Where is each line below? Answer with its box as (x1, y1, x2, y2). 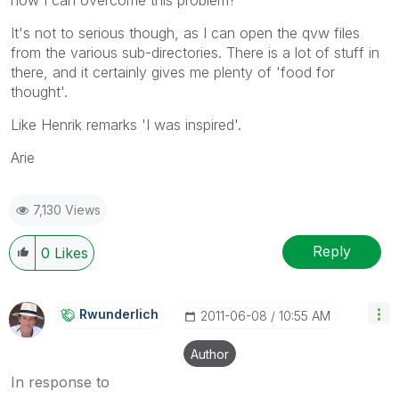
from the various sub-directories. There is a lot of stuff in (11, 43, 379, 61)
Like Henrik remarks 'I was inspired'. (11, 115, 241, 134)
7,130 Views (33, 201, 101, 217)
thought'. (11, 82, 68, 101)
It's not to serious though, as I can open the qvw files (11, 23, 360, 42)
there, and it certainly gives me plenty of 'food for (11, 62, 335, 81)
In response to (11, 372, 110, 391)
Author (191, 346, 229, 362)
